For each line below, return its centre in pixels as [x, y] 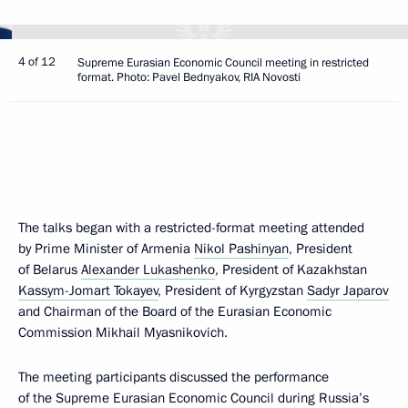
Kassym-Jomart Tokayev [88, 291]
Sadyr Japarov [348, 291]
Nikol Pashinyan [241, 249]
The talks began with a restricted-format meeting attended [191, 228]
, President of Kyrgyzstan [233, 291]
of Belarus [50, 270]
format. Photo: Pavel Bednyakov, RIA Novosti [189, 77]
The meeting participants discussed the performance [173, 377]
